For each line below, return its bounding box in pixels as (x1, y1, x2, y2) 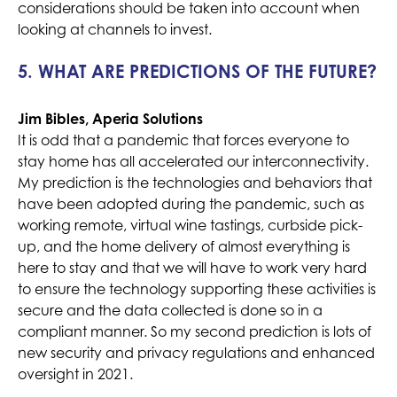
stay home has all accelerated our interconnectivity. (18, 152, 369, 171)
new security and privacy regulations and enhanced (18, 344, 375, 362)
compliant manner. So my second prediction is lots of (18, 323, 371, 341)
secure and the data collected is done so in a (18, 301, 323, 320)
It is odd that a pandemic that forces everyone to (18, 131, 349, 150)
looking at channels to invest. (18, 20, 212, 39)
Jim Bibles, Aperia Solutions (18, 110, 203, 128)
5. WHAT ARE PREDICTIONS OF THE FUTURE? (18, 60, 377, 83)
